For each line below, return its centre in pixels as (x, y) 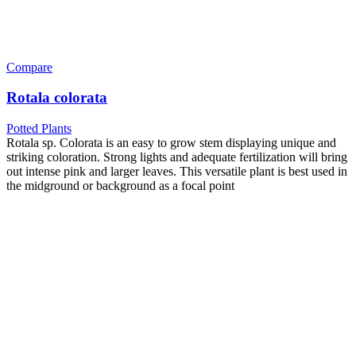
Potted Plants (39, 129)
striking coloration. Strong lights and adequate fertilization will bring (177, 157)
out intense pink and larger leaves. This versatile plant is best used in (177, 172)
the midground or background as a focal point (120, 186)
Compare (29, 67)
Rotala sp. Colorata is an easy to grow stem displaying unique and (171, 143)
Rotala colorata (57, 98)
